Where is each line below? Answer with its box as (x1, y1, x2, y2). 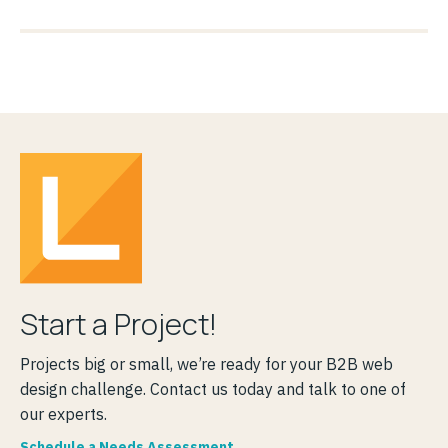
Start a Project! (20, 304, 217, 345)
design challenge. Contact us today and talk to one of (20, 379, 406, 400)
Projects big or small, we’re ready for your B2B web (20, 354, 393, 375)
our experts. (20, 404, 107, 425)
